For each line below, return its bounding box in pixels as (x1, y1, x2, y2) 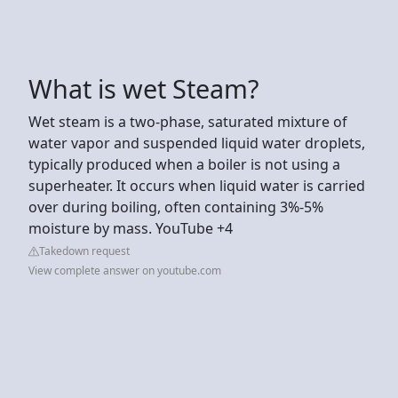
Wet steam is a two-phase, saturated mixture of (28, 111, 347, 131)
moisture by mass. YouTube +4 (28, 218, 233, 238)
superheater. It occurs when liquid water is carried (28, 175, 365, 195)
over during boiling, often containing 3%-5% (28, 196, 323, 217)
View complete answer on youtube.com (28, 262, 221, 278)
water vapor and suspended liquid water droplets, (28, 132, 365, 153)
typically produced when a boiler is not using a (28, 154, 340, 174)
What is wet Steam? (28, 70, 259, 106)
